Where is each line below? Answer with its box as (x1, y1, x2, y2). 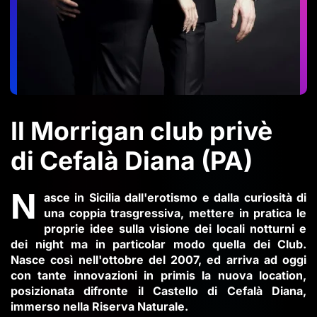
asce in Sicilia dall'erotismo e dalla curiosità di (44, 190, 306, 204)
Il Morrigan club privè (11, 115, 272, 146)
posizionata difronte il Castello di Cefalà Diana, (11, 284, 306, 298)
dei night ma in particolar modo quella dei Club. (11, 237, 306, 251)
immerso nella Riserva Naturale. (11, 299, 188, 313)
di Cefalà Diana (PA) (11, 145, 253, 176)
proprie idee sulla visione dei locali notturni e (44, 221, 306, 236)
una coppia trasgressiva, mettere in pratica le (44, 206, 306, 220)
